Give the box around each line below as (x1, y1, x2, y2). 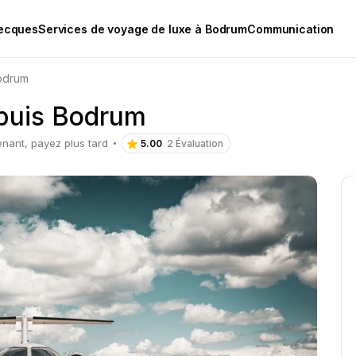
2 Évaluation (167, 137, 223, 149)
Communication (247, 21, 335, 36)
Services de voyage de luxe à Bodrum (37, 21, 248, 36)
